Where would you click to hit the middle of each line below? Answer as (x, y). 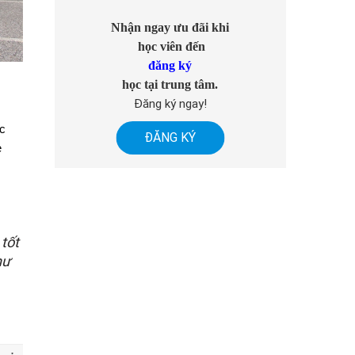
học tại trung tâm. (170, 84)
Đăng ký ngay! (170, 103)
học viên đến (170, 46)
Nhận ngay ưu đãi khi (170, 27)
